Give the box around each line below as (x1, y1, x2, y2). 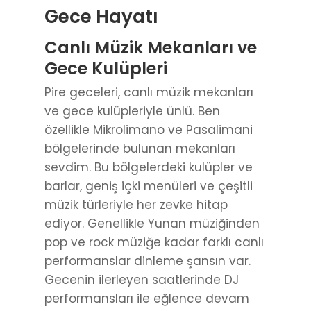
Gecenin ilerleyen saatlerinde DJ (44, 271, 239, 289)
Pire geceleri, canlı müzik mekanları (44, 84, 253, 101)
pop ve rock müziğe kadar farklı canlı (44, 234, 264, 251)
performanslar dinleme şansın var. (44, 253, 251, 270)
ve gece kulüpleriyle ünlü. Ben (44, 103, 220, 120)
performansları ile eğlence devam (44, 290, 249, 308)
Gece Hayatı (44, 4, 158, 30)
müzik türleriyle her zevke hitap (44, 196, 228, 214)
